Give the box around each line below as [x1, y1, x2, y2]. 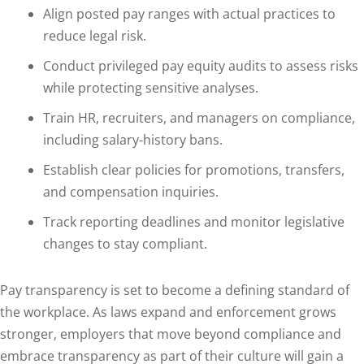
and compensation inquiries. [42, 183, 219, 201]
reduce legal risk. [42, 27, 146, 45]
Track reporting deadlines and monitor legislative [42, 213, 344, 231]
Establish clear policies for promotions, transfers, [42, 161, 344, 179]
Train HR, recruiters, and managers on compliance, [42, 109, 355, 127]
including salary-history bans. [42, 131, 223, 149]
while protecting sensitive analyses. [42, 79, 258, 97]
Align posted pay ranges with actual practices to [42, 5, 336, 23]
